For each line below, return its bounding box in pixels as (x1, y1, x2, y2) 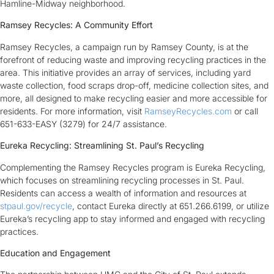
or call (232, 105, 258, 116)
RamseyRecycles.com (144, 105, 232, 116)
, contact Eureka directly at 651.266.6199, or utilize (72, 200, 269, 211)
